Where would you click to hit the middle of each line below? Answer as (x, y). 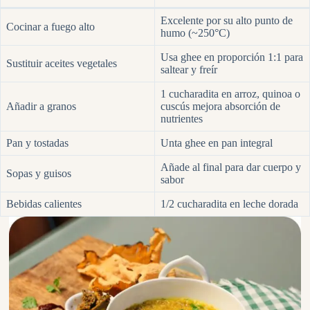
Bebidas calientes (44, 204)
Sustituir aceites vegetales (62, 64)
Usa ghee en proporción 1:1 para (232, 57)
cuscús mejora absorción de (220, 107)
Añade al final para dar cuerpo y (231, 167)
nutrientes (182, 119)
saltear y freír (189, 70)
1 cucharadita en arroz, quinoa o (230, 94)
